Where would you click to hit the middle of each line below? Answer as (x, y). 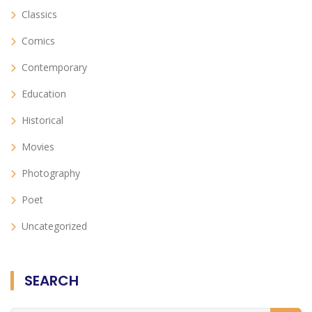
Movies (38, 147)
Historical (42, 120)
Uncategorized (54, 226)
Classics (39, 15)
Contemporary (54, 68)
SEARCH (52, 281)
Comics (38, 41)
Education (44, 94)
